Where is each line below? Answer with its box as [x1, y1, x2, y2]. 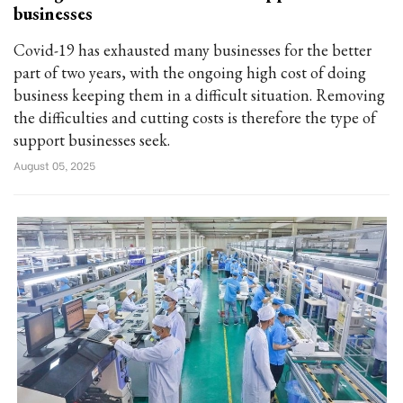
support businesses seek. [13, 130, 170, 150]
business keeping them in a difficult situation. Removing [13, 85, 385, 105]
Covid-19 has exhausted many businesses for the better [13, 40, 372, 60]
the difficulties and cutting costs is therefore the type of [13, 107, 376, 128]
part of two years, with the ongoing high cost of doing [13, 62, 366, 83]
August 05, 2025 [13, 157, 95, 173]
